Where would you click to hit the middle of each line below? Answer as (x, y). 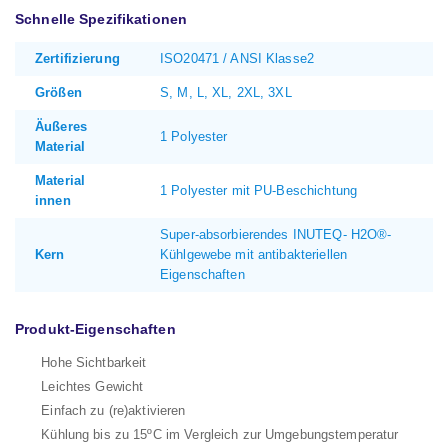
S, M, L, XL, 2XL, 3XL (226, 92)
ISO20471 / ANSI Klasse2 (237, 58)
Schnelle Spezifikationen (101, 19)
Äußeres (61, 126)
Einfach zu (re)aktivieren (113, 411)
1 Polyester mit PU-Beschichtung (259, 190)
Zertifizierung (77, 58)
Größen (58, 92)
